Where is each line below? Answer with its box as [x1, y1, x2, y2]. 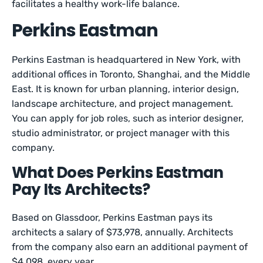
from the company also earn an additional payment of [12, 241, 248, 252]
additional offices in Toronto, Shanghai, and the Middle [12, 69, 251, 80]
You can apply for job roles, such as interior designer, [12, 113, 244, 124]
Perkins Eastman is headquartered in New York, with [12, 54, 241, 65]
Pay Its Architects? [12, 179, 150, 200]
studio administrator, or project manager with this [12, 127, 230, 139]
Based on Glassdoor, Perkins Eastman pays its [12, 212, 213, 223]
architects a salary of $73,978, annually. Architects [12, 227, 234, 238]
